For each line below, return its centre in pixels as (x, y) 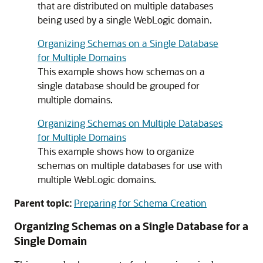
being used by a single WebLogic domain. (125, 20)
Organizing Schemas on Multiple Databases (130, 123)
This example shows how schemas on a (121, 71)
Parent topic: (43, 203)
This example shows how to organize (116, 151)
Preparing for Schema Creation (140, 203)
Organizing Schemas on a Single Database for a (131, 226)
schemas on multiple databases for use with (130, 165)
